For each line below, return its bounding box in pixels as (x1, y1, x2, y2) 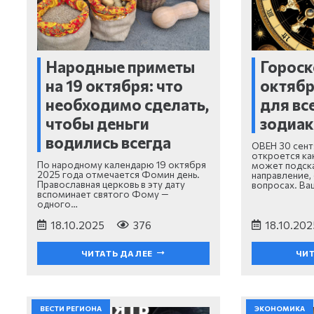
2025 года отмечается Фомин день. (36, 168, 200, 180)
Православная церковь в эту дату (36, 177, 185, 190)
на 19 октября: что (46, 76, 183, 96)
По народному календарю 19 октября (36, 158, 206, 170)
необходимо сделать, (46, 95, 209, 115)
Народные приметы (46, 57, 195, 77)
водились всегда (46, 132, 171, 153)
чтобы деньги (46, 114, 149, 134)
